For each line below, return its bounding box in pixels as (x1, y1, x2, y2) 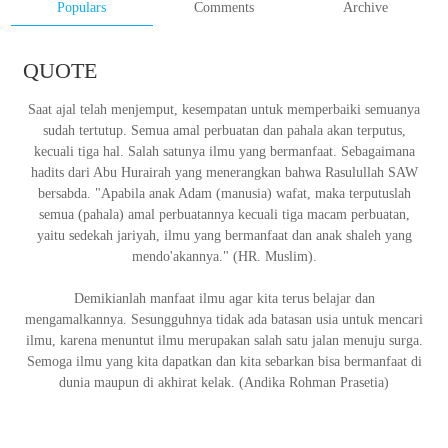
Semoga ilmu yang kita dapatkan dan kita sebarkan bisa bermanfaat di (26, 354, 422, 369)
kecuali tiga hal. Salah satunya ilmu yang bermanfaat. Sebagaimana (33, 144, 415, 159)
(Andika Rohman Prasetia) (239, 375, 389, 390)
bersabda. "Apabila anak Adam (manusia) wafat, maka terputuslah (37, 186, 411, 201)
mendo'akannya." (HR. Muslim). (131, 249, 317, 264)
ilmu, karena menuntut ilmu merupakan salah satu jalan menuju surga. (25, 333, 423, 348)
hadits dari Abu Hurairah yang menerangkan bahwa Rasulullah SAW (30, 165, 418, 180)
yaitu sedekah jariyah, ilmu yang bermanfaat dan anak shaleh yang (36, 228, 412, 243)
